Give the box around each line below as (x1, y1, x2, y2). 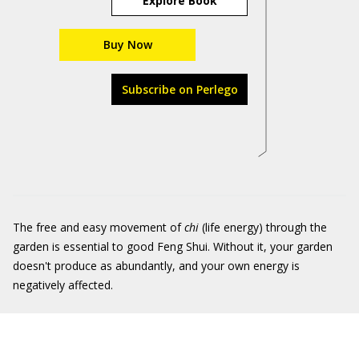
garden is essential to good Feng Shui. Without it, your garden (13, 239, 333, 254)
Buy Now (103, 37, 152, 52)
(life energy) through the (199, 220, 327, 235)
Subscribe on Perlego (121, 82, 238, 97)
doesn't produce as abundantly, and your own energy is (13, 258, 300, 273)
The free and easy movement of (13, 220, 184, 235)
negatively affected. (13, 277, 113, 292)
